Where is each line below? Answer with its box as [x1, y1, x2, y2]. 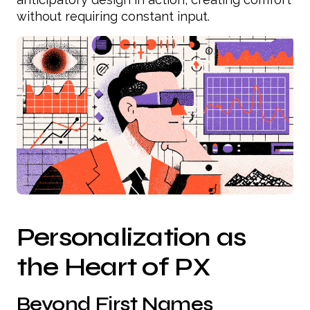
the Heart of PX [17, 251, 211, 283]
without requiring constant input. [17, 9, 210, 24]
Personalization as [17, 221, 246, 253]
